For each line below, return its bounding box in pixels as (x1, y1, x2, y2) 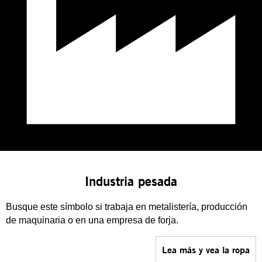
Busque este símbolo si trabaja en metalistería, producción (6, 202, 247, 212)
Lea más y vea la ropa (162, 243, 250, 256)
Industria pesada (85, 173, 177, 189)
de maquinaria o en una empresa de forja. (6, 215, 178, 225)
